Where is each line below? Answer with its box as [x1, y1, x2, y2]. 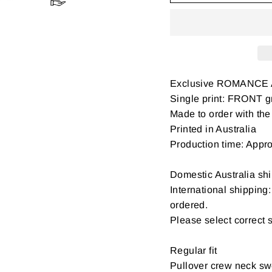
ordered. [170, 200, 208, 210]
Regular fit [170, 245, 217, 256]
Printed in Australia [170, 124, 256, 134]
